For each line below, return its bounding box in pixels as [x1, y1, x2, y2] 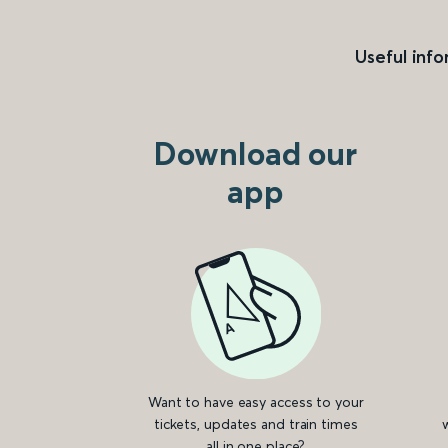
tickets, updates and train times [153, 414, 358, 433]
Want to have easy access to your [147, 392, 364, 411]
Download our [154, 134, 358, 174]
